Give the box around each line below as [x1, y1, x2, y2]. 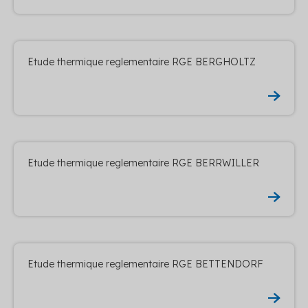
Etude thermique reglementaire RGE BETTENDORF [27, 257, 263, 270]
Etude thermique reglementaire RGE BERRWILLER [27, 156, 259, 169]
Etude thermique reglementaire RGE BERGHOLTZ [27, 55, 256, 68]
